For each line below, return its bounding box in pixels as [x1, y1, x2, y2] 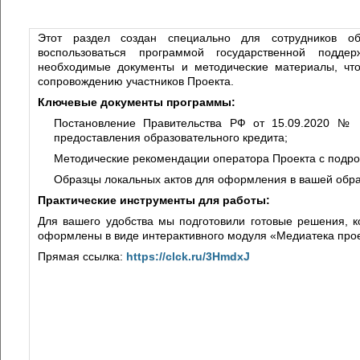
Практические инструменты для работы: [38, 194, 270, 207]
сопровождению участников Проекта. [38, 75, 234, 88]
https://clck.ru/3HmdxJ [126, 250, 250, 264]
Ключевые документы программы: [38, 96, 235, 109]
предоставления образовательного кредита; [54, 131, 288, 145]
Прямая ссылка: [38, 250, 126, 264]
